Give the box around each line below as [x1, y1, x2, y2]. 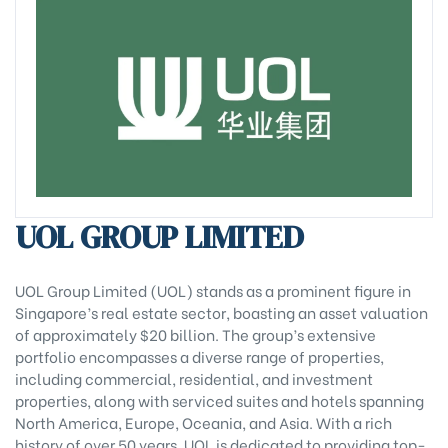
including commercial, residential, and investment [15, 366, 373, 389]
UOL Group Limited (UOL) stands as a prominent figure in [15, 278, 411, 301]
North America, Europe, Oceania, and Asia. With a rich [15, 410, 392, 433]
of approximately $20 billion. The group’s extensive [15, 322, 376, 345]
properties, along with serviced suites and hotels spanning [15, 388, 424, 411]
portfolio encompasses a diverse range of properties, [15, 344, 384, 367]
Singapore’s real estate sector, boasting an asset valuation [15, 300, 428, 323]
